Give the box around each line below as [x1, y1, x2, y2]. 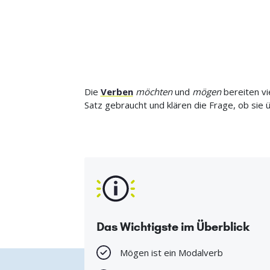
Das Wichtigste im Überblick [96, 219, 250, 234]
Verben [100, 86, 133, 98]
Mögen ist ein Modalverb [119, 246, 223, 259]
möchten [135, 86, 172, 98]
